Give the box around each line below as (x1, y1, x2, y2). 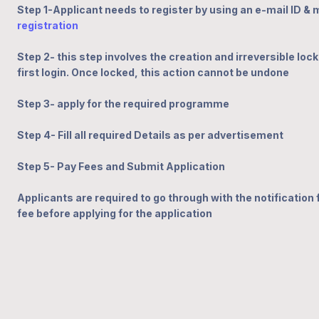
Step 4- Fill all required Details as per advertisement (17, 129, 283, 141)
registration (17, 19, 78, 31)
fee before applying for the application (17, 207, 212, 219)
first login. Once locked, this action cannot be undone (17, 66, 289, 78)
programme (167, 98, 229, 110)
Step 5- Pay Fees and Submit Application (17, 160, 225, 172)
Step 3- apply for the (17, 98, 123, 110)
